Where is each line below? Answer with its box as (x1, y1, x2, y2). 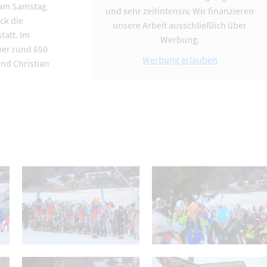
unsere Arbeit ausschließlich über (113, 19, 247, 32)
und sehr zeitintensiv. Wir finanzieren (105, 5, 254, 17)
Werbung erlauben (142, 54, 218, 66)
